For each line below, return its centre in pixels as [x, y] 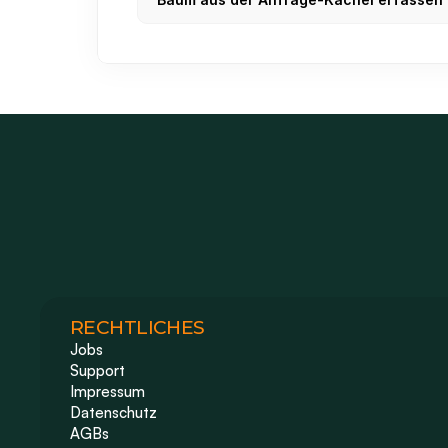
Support [97, 370]
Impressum [109, 391]
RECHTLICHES [137, 327]
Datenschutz [113, 412]
